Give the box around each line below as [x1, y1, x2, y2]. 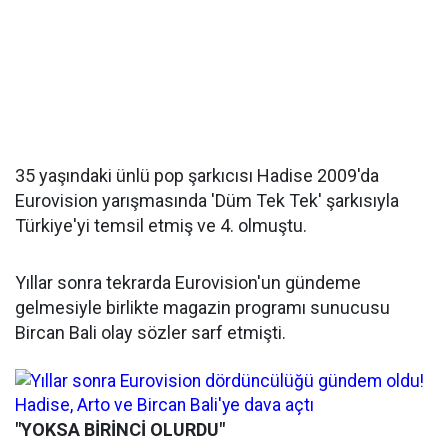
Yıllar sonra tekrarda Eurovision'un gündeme [15, 272, 361, 293]
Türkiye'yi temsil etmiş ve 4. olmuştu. [15, 215, 307, 236]
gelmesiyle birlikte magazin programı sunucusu [15, 297, 390, 318]
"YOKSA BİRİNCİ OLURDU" [15, 419, 225, 440]
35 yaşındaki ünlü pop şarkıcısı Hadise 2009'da [15, 165, 379, 186]
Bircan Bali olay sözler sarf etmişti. [15, 322, 286, 343]
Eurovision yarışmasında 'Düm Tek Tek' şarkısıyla [15, 190, 399, 211]
